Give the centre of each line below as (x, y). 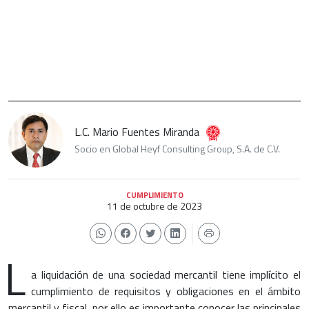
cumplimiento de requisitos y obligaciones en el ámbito (166, 291)
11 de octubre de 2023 (154, 206)
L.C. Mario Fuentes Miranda (137, 132)
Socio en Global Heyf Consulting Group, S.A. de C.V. (177, 149)
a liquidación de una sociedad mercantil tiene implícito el (166, 274)
